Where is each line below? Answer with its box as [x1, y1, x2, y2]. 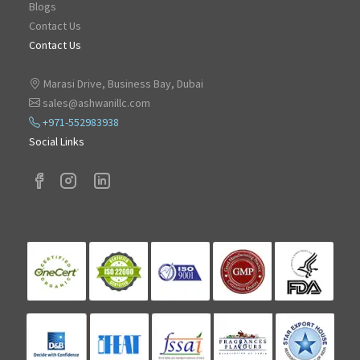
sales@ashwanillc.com [40, 96, 150, 111]
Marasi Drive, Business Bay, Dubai [41, 76, 203, 92]
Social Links [29, 134, 84, 149]
